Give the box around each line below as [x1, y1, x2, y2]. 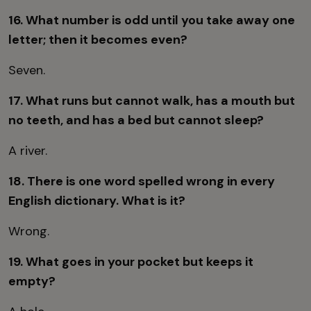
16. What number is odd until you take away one [8, 12, 295, 28]
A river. [8, 142, 47, 159]
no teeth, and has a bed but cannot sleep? [8, 112, 264, 128]
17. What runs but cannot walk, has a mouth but [8, 92, 295, 109]
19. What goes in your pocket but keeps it [8, 253, 253, 270]
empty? [8, 273, 56, 289]
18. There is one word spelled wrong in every [8, 173, 275, 190]
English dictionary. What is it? [8, 192, 185, 209]
